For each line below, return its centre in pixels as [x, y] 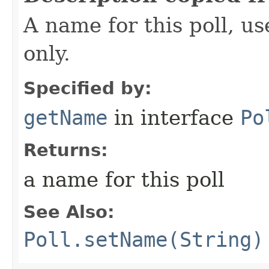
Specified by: [88, 88]
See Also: [69, 212]
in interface [174, 118]
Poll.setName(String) [144, 240]
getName [65, 118]
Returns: [66, 150]
